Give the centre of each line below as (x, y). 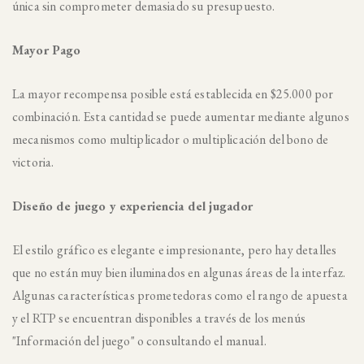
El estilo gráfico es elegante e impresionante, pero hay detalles (175, 250)
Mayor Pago (47, 50)
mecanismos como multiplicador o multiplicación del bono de (171, 139)
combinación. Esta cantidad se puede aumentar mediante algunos (181, 117)
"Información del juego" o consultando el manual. (139, 341)
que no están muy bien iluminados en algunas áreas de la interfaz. (179, 273)
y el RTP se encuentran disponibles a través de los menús (159, 318)
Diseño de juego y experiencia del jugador (133, 206)
